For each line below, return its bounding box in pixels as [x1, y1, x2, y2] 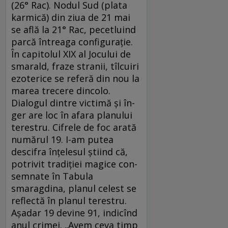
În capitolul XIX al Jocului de [11, 48, 131, 61]
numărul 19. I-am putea [11, 133, 113, 146]
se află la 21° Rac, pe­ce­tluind [11, 23, 136, 36]
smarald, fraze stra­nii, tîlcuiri [11, 60, 139, 73]
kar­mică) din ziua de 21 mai [11, 11, 130, 24]
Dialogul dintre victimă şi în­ [11, 97, 135, 109]
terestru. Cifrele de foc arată [11, 121, 136, 134]
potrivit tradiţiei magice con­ [11, 158, 137, 170]
